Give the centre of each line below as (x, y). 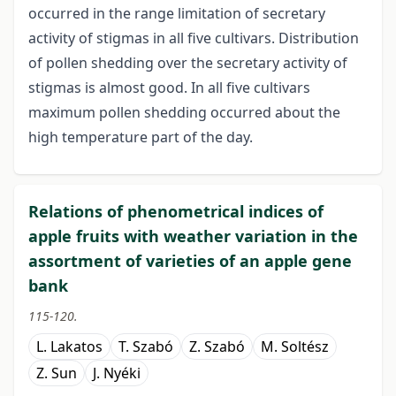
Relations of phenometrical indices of (176, 212)
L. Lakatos (69, 347)
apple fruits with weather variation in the (193, 236)
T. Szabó (146, 347)
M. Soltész (295, 347)
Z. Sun (57, 373)
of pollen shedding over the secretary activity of (188, 63)
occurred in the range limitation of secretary (177, 14)
